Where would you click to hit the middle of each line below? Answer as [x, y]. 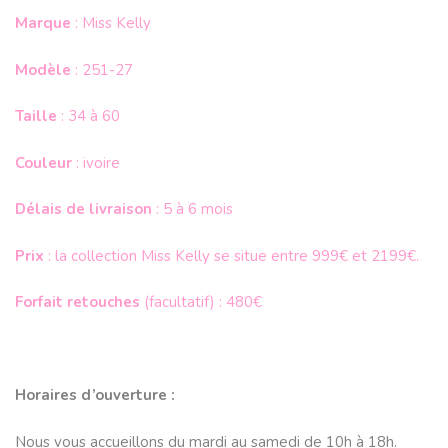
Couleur [43, 162]
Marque [43, 23]
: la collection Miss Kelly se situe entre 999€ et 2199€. [231, 255]
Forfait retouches [77, 302]
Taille [36, 116]
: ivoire [96, 162]
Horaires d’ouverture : [95, 395]
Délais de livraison [83, 209]
